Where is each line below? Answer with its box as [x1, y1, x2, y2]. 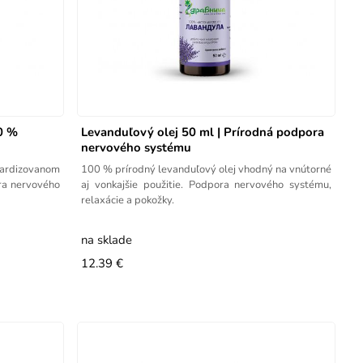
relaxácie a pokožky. [81, 192, 175, 207]
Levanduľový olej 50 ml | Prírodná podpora [81, 123, 325, 140]
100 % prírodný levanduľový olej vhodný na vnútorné [81, 161, 332, 177]
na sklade [81, 231, 133, 248]
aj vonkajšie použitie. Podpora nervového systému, [81, 177, 332, 192]
